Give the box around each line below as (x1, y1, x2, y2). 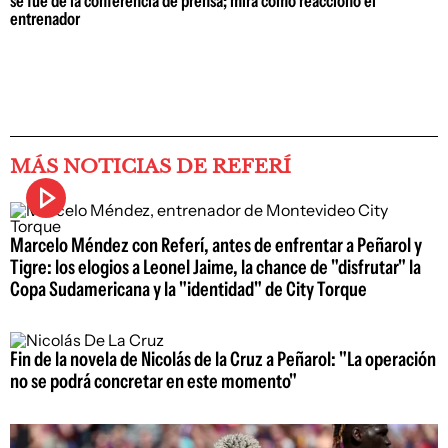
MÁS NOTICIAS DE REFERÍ (10, 155, 291, 178)
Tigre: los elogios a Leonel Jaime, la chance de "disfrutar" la (10, 255, 421, 279)
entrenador (10, 8, 80, 30)
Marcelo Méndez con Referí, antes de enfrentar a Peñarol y (10, 233, 422, 257)
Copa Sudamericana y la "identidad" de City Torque (10, 277, 367, 301)
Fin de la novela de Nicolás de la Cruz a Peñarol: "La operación (10, 347, 436, 371)
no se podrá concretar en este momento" (10, 369, 297, 393)
